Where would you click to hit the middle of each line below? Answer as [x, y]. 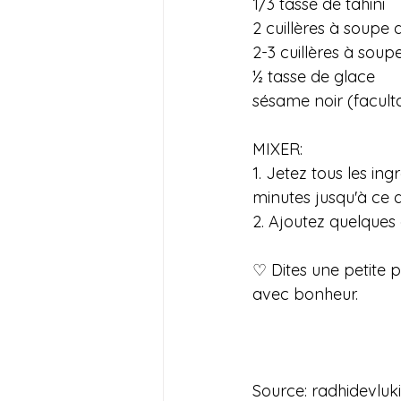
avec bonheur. [305, 294]
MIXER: [277, 149]
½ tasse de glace [314, 76]
